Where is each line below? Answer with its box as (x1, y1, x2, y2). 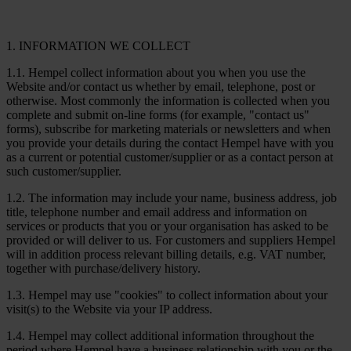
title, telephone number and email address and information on (6, 204, 307, 219)
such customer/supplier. (6, 164, 121, 178)
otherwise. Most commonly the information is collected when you (6, 93, 330, 107)
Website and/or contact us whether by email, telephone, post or (6, 79, 315, 93)
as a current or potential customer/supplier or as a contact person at (6, 150, 333, 164)
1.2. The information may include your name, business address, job (6, 190, 337, 204)
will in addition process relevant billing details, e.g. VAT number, (6, 247, 326, 261)
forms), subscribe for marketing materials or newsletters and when (6, 121, 331, 136)
